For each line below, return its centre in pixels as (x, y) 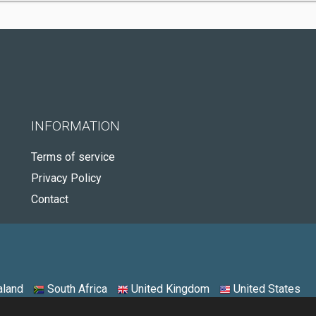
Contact (50, 199)
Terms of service (73, 157)
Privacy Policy (66, 178)
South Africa (76, 289)
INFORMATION (75, 126)
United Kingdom (169, 289)
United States (266, 289)
